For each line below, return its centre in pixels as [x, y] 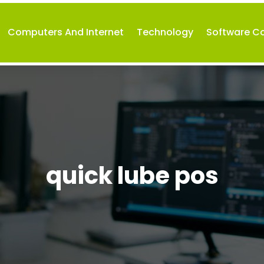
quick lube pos [132, 176]
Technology [165, 32]
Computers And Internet [66, 32]
